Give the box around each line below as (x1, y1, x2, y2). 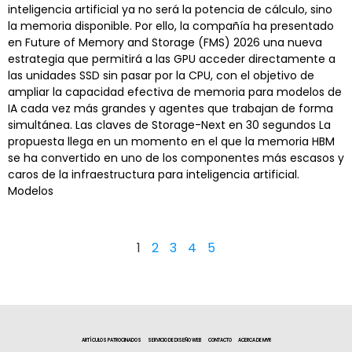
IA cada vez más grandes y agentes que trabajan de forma (8, 100, 333, 116)
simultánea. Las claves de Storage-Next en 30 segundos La (8, 116, 331, 133)
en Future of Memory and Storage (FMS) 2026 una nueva (8, 34, 322, 50)
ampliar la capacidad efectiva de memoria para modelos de (8, 83, 342, 100)
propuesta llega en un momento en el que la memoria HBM (8, 133, 335, 149)
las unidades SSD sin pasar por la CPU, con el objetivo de (8, 67, 314, 83)
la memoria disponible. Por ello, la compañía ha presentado (8, 17, 334, 34)
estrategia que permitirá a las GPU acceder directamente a (8, 50, 335, 67)
